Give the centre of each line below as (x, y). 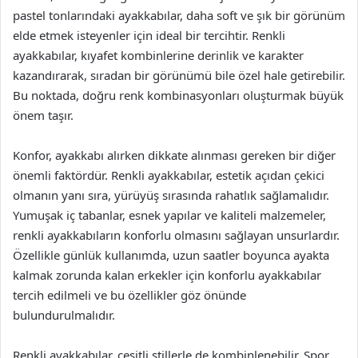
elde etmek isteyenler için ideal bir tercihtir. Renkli (149, 35)
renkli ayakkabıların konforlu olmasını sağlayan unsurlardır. (176, 235)
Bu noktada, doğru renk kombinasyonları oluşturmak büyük (178, 95)
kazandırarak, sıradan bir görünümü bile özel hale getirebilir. (179, 75)
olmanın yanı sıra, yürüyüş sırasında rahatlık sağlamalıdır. (171, 195)
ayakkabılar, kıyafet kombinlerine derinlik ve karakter (158, 55)
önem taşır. (43, 115)
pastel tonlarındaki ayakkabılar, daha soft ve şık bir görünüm (179, 15)
